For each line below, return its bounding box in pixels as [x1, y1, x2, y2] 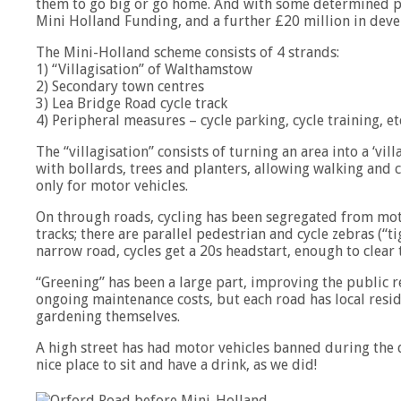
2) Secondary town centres [36, 78, 204, 96]
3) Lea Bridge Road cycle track [36, 95, 227, 113]
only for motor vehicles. [36, 177, 188, 195]
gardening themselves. [36, 308, 180, 326]
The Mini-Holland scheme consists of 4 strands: [36, 44, 339, 62]
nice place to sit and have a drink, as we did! [36, 356, 317, 374]
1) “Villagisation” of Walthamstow [36, 61, 252, 79]
